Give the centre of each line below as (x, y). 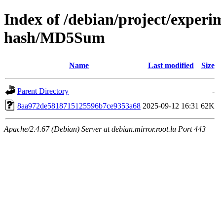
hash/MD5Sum (55, 38)
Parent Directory (43, 91)
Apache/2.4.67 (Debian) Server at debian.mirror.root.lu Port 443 (105, 129)
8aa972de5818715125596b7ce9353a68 (79, 106)
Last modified (171, 65)
